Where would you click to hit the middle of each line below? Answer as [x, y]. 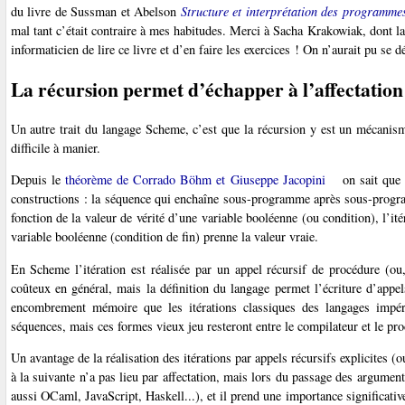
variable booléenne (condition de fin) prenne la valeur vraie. [164, 237]
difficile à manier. [55, 147]
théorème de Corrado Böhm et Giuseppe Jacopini [195, 180]
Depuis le [38, 180]
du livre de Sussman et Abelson [95, 11]
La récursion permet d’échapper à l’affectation [207, 89]
